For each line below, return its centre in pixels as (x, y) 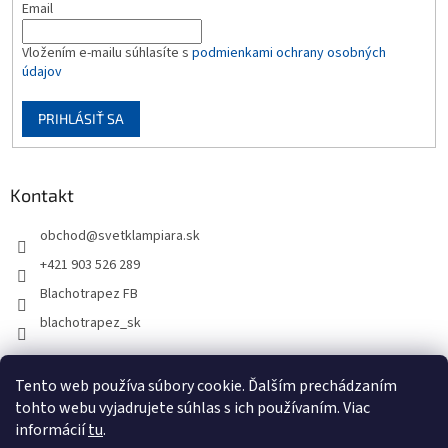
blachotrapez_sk (90, 323)
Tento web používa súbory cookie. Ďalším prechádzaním (206, 386)
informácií (51, 430)
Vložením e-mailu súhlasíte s (106, 52)
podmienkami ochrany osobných (288, 52)
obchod (63, 236)
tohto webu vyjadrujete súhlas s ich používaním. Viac (192, 408)
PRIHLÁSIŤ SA (80, 118)
